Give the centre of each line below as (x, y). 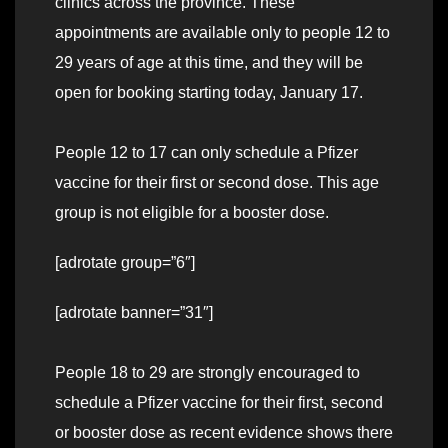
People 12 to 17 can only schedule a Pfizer (206, 153)
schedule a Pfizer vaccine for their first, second (219, 403)
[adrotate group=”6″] (125, 263)
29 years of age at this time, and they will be (209, 63)
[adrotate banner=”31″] (134, 313)
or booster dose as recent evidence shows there (224, 433)
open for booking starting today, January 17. (209, 93)
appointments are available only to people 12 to (222, 33)
